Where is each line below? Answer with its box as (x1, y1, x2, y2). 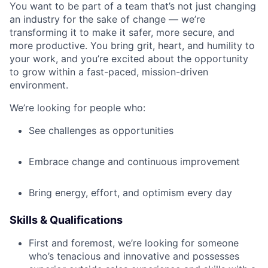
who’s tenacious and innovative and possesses (29, 250, 239, 263)
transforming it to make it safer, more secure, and (10, 26, 234, 39)
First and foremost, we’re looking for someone (29, 237, 239, 249)
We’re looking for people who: (10, 102, 145, 114)
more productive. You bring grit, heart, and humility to (10, 39, 255, 52)
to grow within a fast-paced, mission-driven (10, 66, 208, 78)
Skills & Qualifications (10, 214, 123, 227)
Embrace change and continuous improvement (29, 156, 240, 168)
